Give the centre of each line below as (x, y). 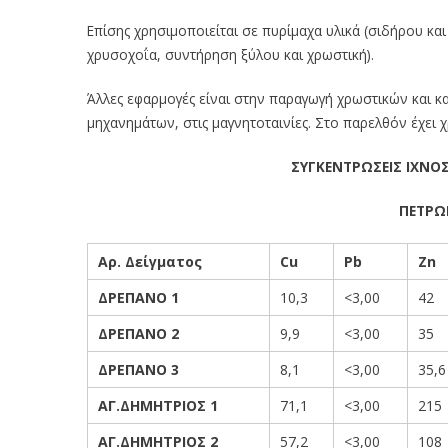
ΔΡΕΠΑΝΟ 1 (138, 297)
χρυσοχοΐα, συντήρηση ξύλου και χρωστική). (230, 54)
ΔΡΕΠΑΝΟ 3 (138, 369)
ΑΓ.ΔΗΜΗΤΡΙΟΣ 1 (158, 405)
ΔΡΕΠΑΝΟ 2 (138, 333)
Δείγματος (163, 261)
